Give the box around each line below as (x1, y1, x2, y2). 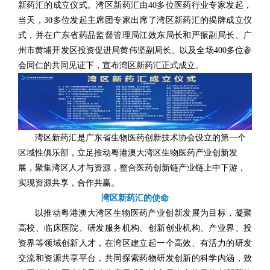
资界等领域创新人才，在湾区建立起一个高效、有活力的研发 (18, 238, 252, 248)
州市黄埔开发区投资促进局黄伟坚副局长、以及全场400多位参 (18, 45, 252, 55)
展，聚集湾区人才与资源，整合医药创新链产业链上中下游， (18, 163, 246, 172)
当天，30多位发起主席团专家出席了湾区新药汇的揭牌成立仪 (18, 15, 252, 25)
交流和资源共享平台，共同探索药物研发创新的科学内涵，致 (18, 253, 252, 263)
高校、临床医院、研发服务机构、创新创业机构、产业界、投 (18, 223, 252, 233)
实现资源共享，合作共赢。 (18, 178, 119, 187)
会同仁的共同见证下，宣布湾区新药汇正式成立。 (18, 60, 204, 70)
